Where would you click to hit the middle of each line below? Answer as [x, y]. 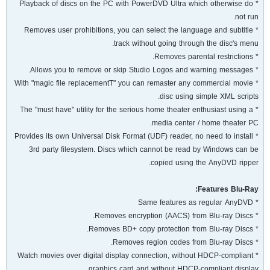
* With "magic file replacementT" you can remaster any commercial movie [134, 83]
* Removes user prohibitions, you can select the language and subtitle [139, 30]
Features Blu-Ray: [228, 189]
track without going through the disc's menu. [186, 43]
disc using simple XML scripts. [209, 96]
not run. [247, 17]
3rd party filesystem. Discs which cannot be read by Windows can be [144, 149]
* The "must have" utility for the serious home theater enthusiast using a [137, 110]
